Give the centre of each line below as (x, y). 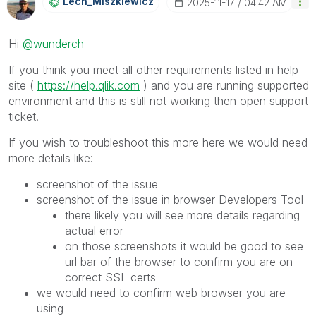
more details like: (51, 158)
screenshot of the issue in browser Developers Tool (170, 200)
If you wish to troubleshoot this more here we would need (158, 143)
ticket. (25, 117)
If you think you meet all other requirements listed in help (153, 70)
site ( (23, 86)
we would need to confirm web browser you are (161, 293)
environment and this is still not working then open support (158, 101)
